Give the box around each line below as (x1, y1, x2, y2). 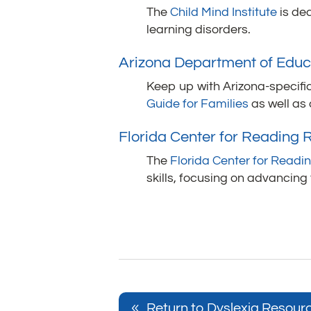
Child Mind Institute (170, 6, 278, 19)
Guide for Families (146, 97, 249, 111)
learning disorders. (146, 23, 254, 37)
